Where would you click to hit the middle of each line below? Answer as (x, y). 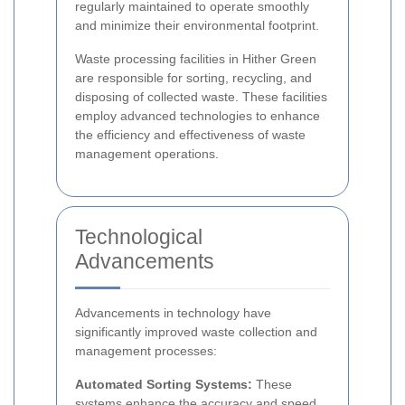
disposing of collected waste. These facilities (201, 97)
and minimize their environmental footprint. (197, 26)
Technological (139, 237)
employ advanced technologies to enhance (198, 116)
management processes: (146, 351)
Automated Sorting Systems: (164, 385)
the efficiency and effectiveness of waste (190, 135)
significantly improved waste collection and (196, 332)
